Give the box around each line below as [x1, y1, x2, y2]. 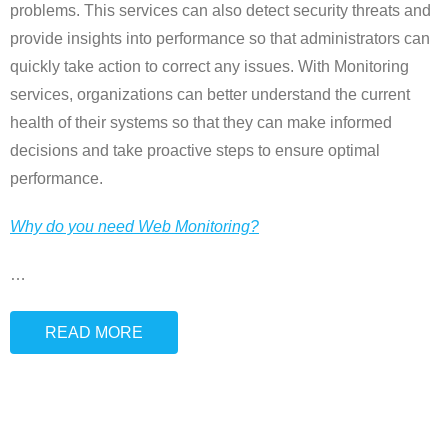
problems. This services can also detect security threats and [10, 2, 431, 20]
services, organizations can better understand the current [10, 86, 410, 104]
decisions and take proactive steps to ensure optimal [10, 142, 380, 160]
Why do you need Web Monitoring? [10, 218, 259, 236]
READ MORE [45, 324, 143, 342]
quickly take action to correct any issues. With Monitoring [10, 58, 409, 76]
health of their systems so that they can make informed [10, 114, 392, 132]
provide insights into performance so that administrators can [10, 30, 430, 48]
